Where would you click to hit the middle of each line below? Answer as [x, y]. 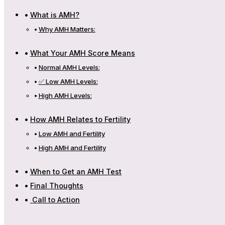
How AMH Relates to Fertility [80, 119]
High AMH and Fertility [72, 147]
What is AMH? [54, 15]
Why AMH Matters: [67, 29]
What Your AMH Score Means [82, 53]
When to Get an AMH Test [76, 171]
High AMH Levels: [65, 95]
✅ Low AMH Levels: [68, 81]
